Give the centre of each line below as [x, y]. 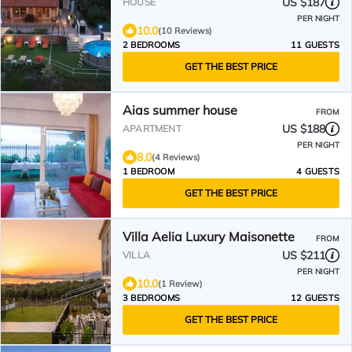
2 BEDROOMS [151, 45]
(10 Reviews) [185, 31]
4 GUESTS [318, 171]
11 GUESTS [315, 45]
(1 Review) [180, 284]
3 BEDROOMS [151, 298]
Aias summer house [180, 110]
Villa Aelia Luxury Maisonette [209, 236]
